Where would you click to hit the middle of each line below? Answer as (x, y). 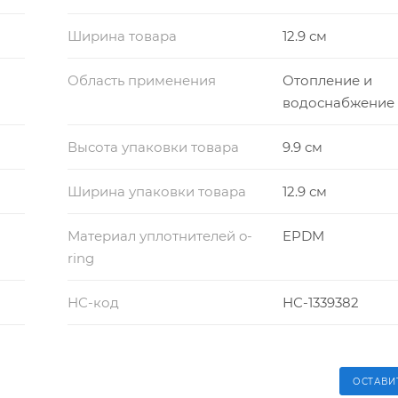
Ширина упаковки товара (156, 191)
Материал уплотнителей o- (159, 235)
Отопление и (328, 80)
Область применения (141, 80)
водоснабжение (339, 102)
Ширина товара (122, 36)
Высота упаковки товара (153, 147)
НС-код (93, 302)
